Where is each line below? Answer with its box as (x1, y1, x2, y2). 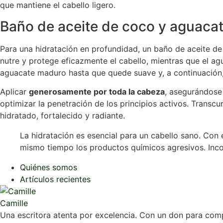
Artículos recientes (20, 174, 91, 184)
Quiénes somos (20, 162, 77, 172)
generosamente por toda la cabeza (29, 86, 165, 97)
